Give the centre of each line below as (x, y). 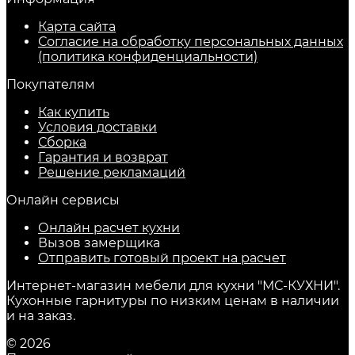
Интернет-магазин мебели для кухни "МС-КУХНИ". (173, 285)
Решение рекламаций (112, 172)
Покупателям (51, 84)
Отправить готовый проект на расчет (162, 258)
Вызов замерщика (99, 242)
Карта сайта (77, 26)
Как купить (74, 112)
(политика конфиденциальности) (148, 56)
